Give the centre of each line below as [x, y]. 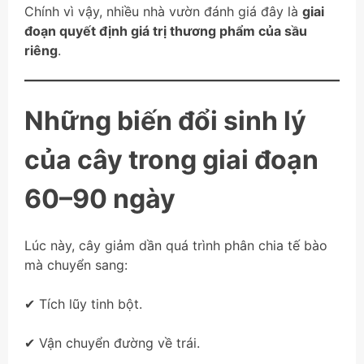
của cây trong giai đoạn [171, 159]
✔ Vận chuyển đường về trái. [112, 343]
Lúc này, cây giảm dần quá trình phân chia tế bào [176, 246]
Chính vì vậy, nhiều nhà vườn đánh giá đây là [163, 11]
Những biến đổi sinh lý [165, 120]
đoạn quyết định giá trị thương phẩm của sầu [166, 30]
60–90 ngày [100, 198]
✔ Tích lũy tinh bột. [83, 304]
